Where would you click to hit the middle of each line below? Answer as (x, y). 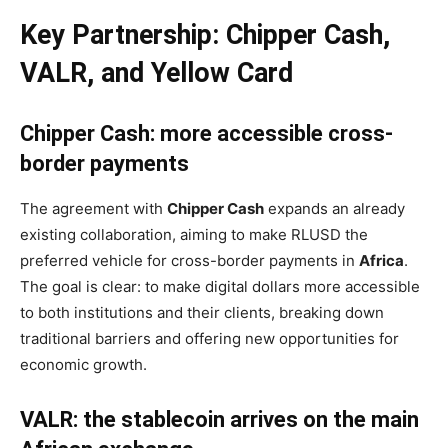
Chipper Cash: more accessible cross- (206, 133)
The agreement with (93, 208)
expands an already (334, 208)
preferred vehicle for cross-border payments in (189, 260)
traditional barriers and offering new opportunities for (209, 338)
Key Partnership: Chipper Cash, (205, 35)
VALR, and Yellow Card (156, 73)
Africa (381, 260)
